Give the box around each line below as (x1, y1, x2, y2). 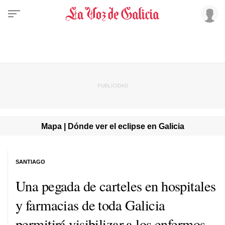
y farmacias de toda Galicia (16, 195, 165, 214)
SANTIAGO (16, 158, 45, 165)
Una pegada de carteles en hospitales (16, 176, 216, 195)
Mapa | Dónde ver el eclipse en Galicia (41, 121, 184, 131)
